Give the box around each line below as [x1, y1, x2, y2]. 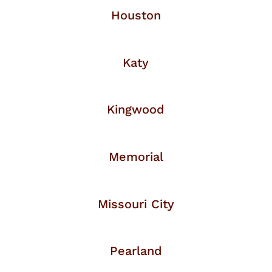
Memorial [108, 149, 163, 164]
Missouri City [97, 196, 174, 211]
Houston [110, 8, 161, 23]
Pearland [109, 243, 162, 259]
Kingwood [107, 102, 165, 117]
